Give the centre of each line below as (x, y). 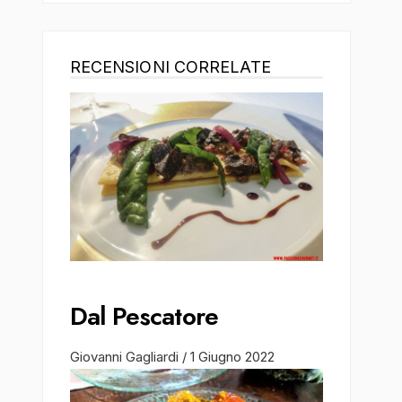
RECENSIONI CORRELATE (170, 66)
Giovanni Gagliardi (126, 356)
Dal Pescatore (144, 316)
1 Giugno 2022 (232, 356)
